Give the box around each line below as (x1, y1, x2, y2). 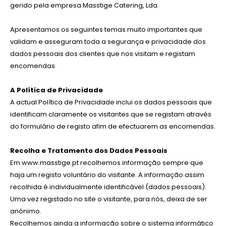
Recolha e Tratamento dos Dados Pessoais (10, 145, 167, 155)
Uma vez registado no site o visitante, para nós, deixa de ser (10, 194, 207, 204)
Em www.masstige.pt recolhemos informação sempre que (10, 157, 203, 167)
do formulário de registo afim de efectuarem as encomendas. (10, 121, 215, 131)
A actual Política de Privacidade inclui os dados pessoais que (10, 97, 212, 107)
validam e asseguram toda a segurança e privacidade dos (10, 36, 206, 46)
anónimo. (10, 206, 41, 216)
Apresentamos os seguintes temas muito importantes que (10, 24, 202, 34)
